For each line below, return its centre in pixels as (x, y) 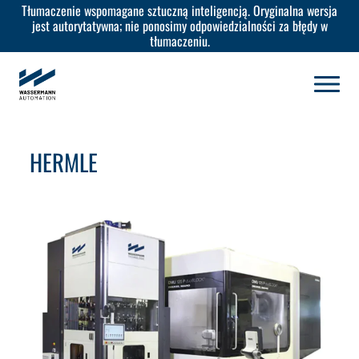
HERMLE (64, 162)
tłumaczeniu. (179, 41)
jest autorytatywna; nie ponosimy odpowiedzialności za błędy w (179, 26)
